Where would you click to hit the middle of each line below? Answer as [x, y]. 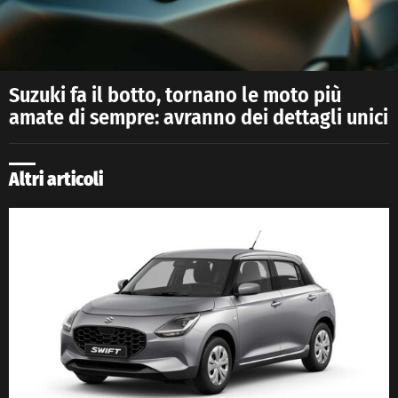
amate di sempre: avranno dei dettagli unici [199, 117]
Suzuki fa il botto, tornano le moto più [175, 95]
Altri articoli [56, 179]
